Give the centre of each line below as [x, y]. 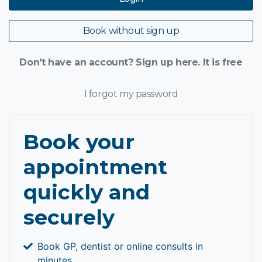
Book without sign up [131, 31]
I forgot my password [131, 94]
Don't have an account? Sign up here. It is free [131, 63]
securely [69, 218]
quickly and [87, 192]
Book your [79, 142]
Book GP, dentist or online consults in [120, 247]
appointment [95, 167]
